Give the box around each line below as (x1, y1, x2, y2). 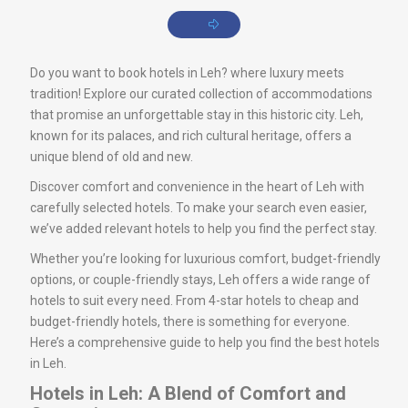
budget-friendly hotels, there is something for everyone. (30, 313, 350, 329)
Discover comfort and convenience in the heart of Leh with (30, 178, 364, 194)
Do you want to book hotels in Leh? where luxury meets (30, 65, 344, 80)
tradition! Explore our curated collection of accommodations (30, 86, 372, 101)
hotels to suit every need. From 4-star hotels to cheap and (30, 292, 359, 308)
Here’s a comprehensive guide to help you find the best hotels (30, 334, 380, 350)
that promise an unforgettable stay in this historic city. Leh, (30, 107, 363, 122)
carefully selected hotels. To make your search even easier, (30, 199, 367, 215)
